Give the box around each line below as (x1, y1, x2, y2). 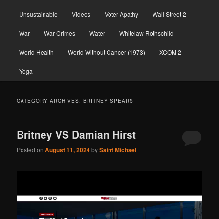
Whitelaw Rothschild (119, 28, 174, 37)
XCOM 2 (159, 47, 182, 56)
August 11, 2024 (45, 145, 90, 154)
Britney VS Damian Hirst (17, 127, 136, 142)
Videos (71, 9, 90, 18)
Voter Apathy (105, 9, 139, 18)
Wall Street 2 (153, 9, 187, 18)
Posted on (17, 145, 45, 154)
